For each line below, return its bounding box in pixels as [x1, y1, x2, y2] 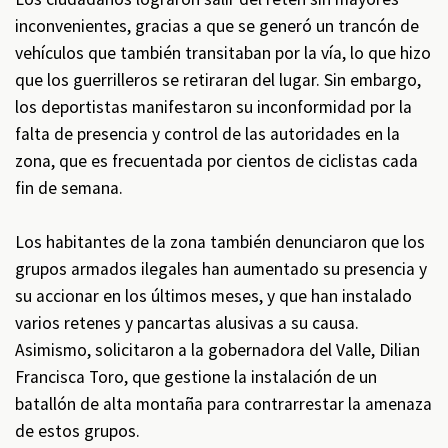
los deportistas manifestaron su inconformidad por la [15, 96, 412, 118]
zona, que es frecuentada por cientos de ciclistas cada [15, 150, 418, 172]
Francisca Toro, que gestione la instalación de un [15, 366, 377, 388]
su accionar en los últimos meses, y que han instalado [15, 285, 412, 307]
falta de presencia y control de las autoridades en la [15, 123, 400, 145]
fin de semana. [15, 177, 123, 199]
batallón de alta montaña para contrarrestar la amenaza [15, 393, 432, 415]
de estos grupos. [15, 420, 140, 442]
